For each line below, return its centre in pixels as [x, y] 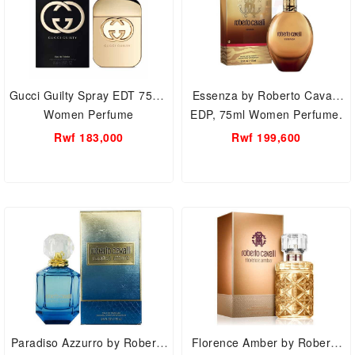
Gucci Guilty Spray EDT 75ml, [89, 95]
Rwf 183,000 [89, 137]
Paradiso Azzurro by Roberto [59, 342]
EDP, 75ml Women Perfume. [266, 114]
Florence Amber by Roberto [266, 342]
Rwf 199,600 [266, 137]
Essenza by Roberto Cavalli [266, 95]
